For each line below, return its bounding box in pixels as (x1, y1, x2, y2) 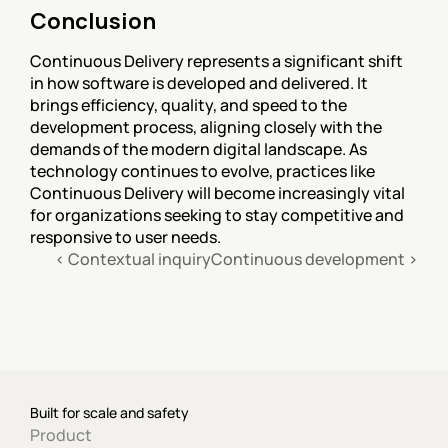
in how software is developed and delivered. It (30, 72, 368, 94)
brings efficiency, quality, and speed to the (30, 94, 347, 116)
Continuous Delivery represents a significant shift (30, 50, 403, 72)
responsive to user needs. (30, 226, 221, 248)
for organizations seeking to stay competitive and (30, 204, 404, 226)
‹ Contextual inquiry (55, 248, 211, 270)
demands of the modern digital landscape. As (30, 138, 367, 160)
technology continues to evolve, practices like (30, 160, 375, 182)
